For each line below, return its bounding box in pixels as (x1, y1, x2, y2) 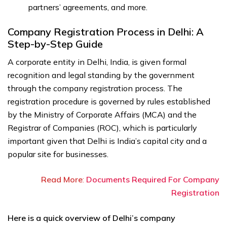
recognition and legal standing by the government (8, 70, 195, 81)
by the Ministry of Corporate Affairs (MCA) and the (8, 109, 197, 120)
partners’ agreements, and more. (28, 2, 147, 13)
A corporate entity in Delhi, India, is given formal (8, 57, 186, 67)
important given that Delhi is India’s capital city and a (8, 136, 207, 146)
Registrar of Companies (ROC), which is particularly (8, 123, 197, 133)
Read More (41, 174, 83, 185)
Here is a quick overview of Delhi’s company (8, 213, 175, 223)
